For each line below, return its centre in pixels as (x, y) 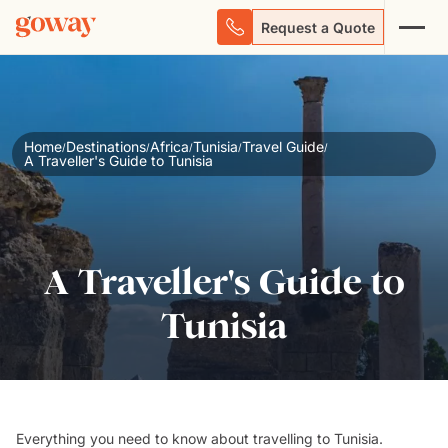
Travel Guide (283, 146)
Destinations (106, 146)
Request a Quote (318, 27)
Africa (169, 146)
